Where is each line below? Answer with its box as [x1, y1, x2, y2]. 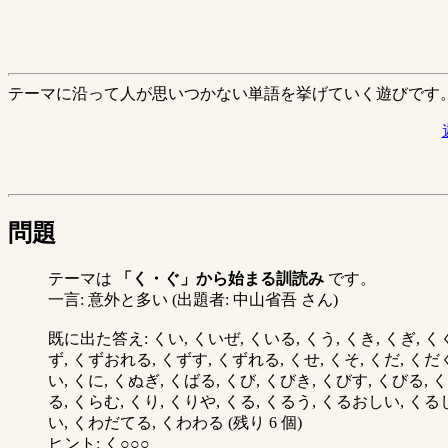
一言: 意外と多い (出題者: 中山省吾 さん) [48, 291, 338, 309]
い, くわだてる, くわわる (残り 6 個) [48, 414, 302, 432]
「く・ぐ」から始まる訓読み [116, 270, 324, 288]
